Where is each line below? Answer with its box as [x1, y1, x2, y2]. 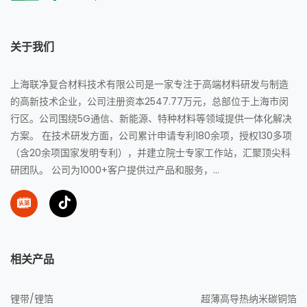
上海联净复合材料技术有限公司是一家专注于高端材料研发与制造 [10, 77, 288, 91]
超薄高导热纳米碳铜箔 [201, 292, 297, 306]
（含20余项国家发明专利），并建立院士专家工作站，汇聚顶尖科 [10, 146, 291, 160]
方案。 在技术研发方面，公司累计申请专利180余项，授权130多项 [10, 129, 292, 143]
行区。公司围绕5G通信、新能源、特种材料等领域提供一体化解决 [10, 112, 292, 125]
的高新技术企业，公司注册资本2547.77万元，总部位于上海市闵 [10, 95, 288, 108]
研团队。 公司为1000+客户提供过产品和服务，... [10, 163, 219, 177]
